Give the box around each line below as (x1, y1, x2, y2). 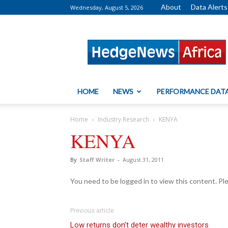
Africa (156, 40, 175, 49)
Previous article (70, 207, 114, 214)
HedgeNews (156, 29, 196, 39)
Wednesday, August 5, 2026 (70, 4, 143, 11)
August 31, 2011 (123, 156, 164, 163)
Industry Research (98, 115, 149, 124)
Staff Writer (79, 156, 115, 163)
